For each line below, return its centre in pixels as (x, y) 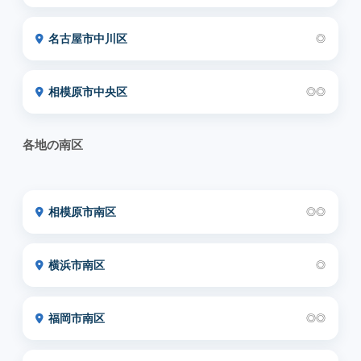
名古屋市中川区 (88, 39)
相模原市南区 (82, 212)
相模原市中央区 (88, 92)
